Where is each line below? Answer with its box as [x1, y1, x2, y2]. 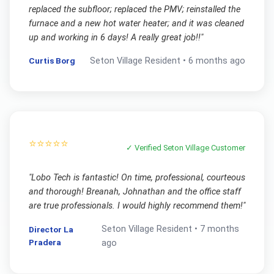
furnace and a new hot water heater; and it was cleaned [28, 18, 244, 29]
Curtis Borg [28, 56, 75, 66]
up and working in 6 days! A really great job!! [28, 32, 201, 43]
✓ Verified [126, 143, 164, 152]
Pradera [28, 237, 61, 248]
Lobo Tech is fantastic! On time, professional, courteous [31, 172, 245, 183]
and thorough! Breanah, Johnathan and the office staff [28, 187, 241, 198]
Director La [28, 224, 73, 235]
